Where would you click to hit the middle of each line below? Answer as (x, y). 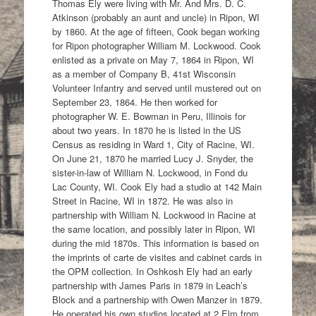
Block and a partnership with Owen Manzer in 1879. (157, 299)
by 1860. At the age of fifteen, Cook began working (156, 31)
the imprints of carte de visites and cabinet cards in (157, 257)
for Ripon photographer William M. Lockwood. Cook (156, 45)
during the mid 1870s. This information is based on (155, 243)
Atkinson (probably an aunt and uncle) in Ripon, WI (156, 17)
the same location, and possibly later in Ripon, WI (153, 229)
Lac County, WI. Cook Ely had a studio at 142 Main (157, 186)
